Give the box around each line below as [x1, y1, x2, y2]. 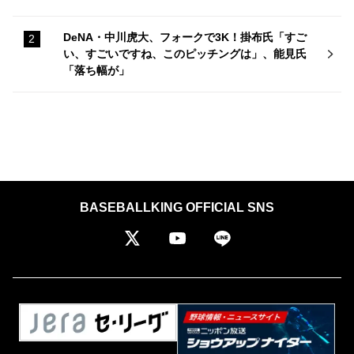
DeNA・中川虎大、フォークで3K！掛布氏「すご [63, 30, 307, 43]
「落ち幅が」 [63, 63, 130, 77]
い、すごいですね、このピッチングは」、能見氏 [63, 47, 307, 60]
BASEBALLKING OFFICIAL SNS [80, 200, 274, 214]
